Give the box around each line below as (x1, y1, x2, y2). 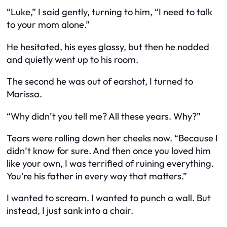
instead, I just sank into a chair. (7, 205, 133, 217)
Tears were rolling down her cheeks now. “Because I (7, 132, 218, 144)
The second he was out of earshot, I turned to (7, 75, 193, 88)
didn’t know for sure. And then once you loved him (7, 144, 211, 157)
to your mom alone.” (7, 19, 90, 31)
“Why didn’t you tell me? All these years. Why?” (7, 110, 201, 122)
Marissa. (7, 88, 42, 100)
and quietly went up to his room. (7, 53, 138, 65)
